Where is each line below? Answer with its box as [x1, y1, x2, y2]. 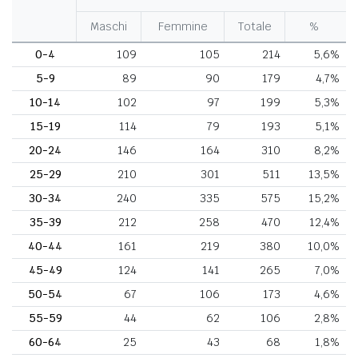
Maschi [90, 18, 127, 34]
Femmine [157, 18, 208, 34]
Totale [237, 18, 272, 34]
